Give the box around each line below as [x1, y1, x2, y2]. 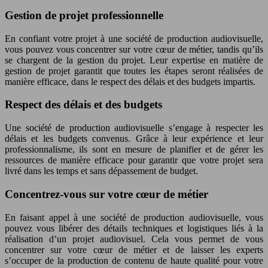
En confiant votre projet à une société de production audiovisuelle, [5, 33, 263, 44]
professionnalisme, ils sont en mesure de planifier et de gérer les [5, 144, 263, 155]
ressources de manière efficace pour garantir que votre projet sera [5, 155, 263, 166]
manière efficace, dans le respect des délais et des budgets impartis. [5, 76, 255, 87]
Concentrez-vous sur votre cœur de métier [5, 187, 208, 200]
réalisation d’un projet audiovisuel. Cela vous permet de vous [5, 233, 263, 244]
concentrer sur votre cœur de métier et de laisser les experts [5, 244, 263, 255]
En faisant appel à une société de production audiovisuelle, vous [5, 212, 263, 223]
